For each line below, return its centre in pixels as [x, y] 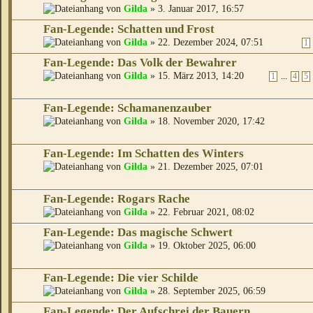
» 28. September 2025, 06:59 [206, 291]
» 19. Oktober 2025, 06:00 [202, 246]
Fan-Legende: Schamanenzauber [128, 108]
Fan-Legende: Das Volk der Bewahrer [140, 63]
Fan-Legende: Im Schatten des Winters [144, 154]
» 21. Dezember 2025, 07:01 [205, 167]
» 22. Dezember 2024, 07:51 [205, 42]
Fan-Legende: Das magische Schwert [138, 233]
